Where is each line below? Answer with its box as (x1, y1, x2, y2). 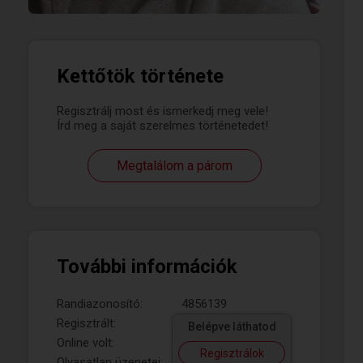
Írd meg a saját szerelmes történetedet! (57, 118, 268, 133)
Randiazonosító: (57, 297, 143, 311)
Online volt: (57, 335, 114, 350)
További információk (57, 255, 237, 278)
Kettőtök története (57, 65, 224, 88)
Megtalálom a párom (116, 158, 233, 173)
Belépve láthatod (187, 320, 276, 333)
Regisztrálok (199, 347, 264, 360)
